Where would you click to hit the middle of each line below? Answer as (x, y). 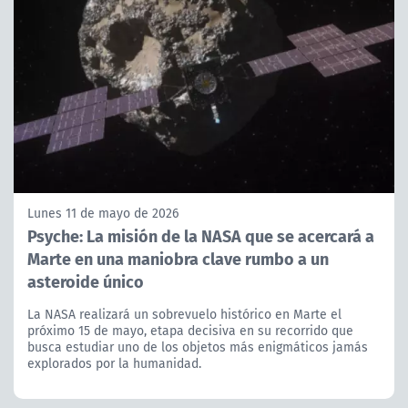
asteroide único (86, 281)
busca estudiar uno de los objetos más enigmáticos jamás (198, 347)
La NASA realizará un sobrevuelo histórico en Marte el (184, 315)
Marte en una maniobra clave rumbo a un (178, 259)
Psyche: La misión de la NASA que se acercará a (201, 236)
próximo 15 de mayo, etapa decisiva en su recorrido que (190, 331)
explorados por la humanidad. (114, 364)
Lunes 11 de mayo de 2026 (103, 214)
